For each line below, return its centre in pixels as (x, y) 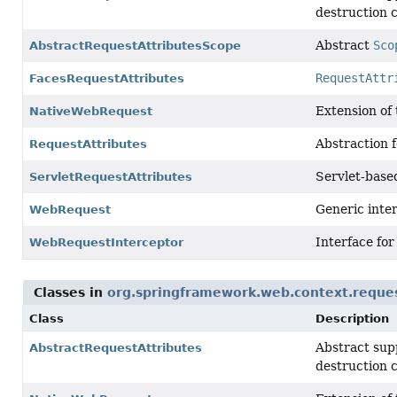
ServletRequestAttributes (111, 177)
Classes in (70, 292)
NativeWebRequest (91, 111)
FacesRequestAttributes (107, 78)
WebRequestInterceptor (106, 242)
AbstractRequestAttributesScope (135, 46)
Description (352, 319)
